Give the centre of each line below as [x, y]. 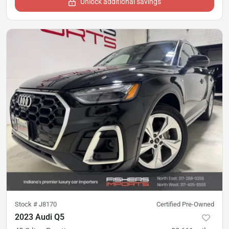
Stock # [27, 204]
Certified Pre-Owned [185, 204]
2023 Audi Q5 [40, 217]
